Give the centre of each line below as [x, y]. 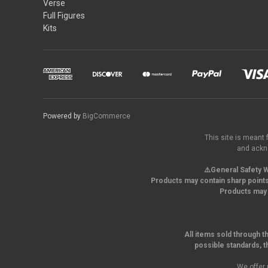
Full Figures [64, 15]
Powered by [63, 116]
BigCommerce [106, 116]
